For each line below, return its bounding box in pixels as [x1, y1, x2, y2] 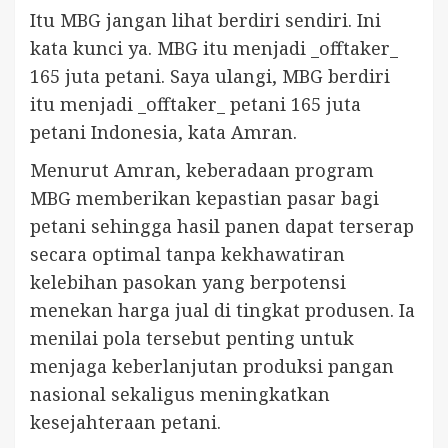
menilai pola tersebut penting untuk [30, 325, 354, 350]
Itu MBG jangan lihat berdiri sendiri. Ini [30, 7, 381, 32]
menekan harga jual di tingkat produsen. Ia [30, 297, 415, 322]
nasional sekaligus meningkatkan [30, 381, 330, 406]
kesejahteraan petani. [30, 409, 221, 434]
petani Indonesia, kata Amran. [30, 119, 297, 144]
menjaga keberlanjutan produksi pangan [30, 353, 394, 378]
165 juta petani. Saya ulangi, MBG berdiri [30, 63, 390, 88]
